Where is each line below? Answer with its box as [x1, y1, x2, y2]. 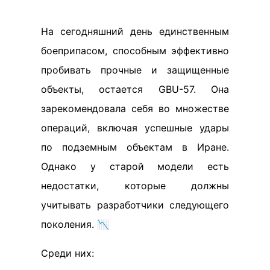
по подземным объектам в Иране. [41, 141, 229, 154]
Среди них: [41, 247, 94, 260]
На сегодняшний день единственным [41, 25, 229, 38]
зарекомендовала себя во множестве [41, 102, 229, 115]
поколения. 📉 [41, 218, 109, 231]
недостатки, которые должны [41, 180, 229, 192]
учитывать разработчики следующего [41, 199, 229, 212]
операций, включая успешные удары [41, 122, 229, 134]
